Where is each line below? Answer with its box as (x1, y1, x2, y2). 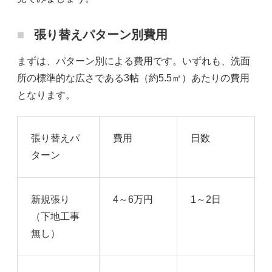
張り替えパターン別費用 (34, 27, 168, 41)
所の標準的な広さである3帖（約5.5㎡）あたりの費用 (17, 72, 250, 83)
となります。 (17, 89, 75, 100)
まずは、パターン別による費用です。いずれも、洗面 (17, 55, 250, 66)
